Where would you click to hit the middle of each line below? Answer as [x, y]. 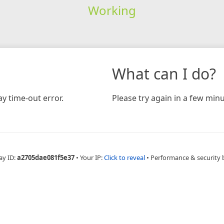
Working [112, 10]
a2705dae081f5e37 [45, 157]
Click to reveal [124, 157]
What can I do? [164, 73]
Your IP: [92, 157]
